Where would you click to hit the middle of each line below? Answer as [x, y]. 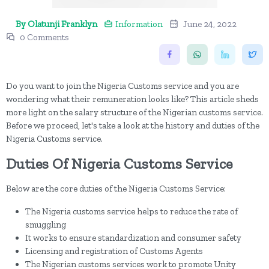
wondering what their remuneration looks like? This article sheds [132, 99]
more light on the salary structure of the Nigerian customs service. [134, 112]
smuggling [46, 225]
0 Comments [44, 37]
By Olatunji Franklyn [56, 24]
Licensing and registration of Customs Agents [114, 251]
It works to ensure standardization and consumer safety [133, 238]
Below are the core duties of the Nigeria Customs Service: [116, 189]
